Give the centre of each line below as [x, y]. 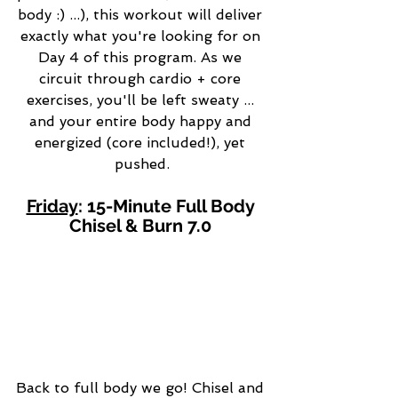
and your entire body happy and [142, 122]
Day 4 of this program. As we [142, 58]
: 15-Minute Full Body [168, 207]
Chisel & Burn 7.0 [142, 226]
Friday [52, 207]
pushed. [142, 164]
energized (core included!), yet [142, 143]
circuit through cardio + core [142, 79]
